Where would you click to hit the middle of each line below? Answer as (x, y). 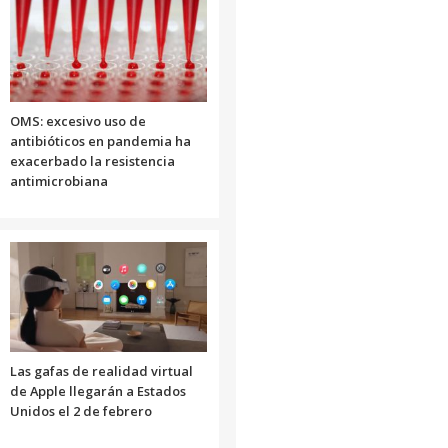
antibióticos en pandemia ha (100, 140)
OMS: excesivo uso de (77, 120)
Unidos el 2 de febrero (80, 410)
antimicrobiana (58, 180)
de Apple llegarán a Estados (97, 390)
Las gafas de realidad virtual (101, 370)
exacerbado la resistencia (92, 160)
